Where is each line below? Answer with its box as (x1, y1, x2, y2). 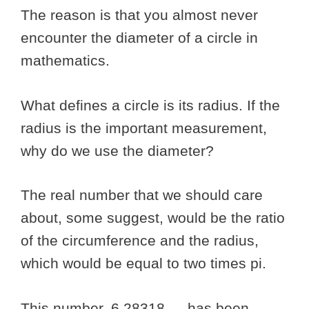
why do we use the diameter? (21, 142, 218, 159)
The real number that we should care (21, 187, 263, 203)
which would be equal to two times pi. (21, 255, 270, 272)
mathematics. (21, 52, 114, 69)
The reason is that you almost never (21, 7, 258, 23)
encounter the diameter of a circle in (21, 30, 258, 46)
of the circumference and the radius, (21, 232, 259, 249)
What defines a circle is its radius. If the (21, 97, 280, 113)
